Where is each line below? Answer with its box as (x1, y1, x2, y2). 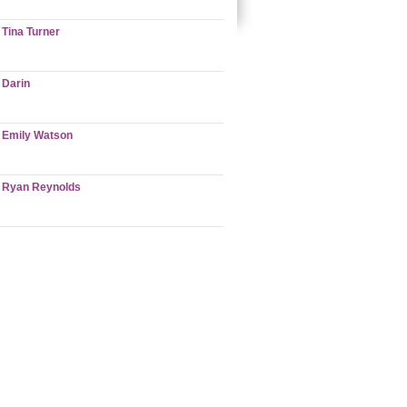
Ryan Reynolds (2, 181, 81, 194)
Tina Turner (2, 25, 60, 38)
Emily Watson (2, 129, 73, 142)
